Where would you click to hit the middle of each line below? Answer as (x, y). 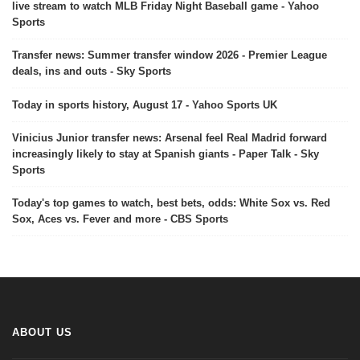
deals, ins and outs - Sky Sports (92, 71)
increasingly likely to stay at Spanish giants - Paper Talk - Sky (166, 153)
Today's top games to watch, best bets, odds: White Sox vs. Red (171, 202)
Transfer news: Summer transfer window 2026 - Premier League (170, 55)
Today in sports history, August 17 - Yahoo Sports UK (145, 104)
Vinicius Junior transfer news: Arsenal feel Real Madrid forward (170, 137)
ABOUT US (42, 332)
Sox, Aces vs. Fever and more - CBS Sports (120, 219)
